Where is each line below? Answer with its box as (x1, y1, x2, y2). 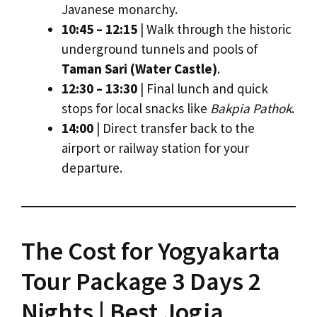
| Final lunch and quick (137, 80, 268, 98)
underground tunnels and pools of (62, 40, 258, 58)
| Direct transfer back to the (93, 120, 255, 137)
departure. (62, 159, 122, 177)
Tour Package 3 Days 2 (21, 265, 261, 298)
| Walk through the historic (137, 21, 292, 38)
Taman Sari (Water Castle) (62, 60, 217, 78)
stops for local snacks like (62, 100, 210, 117)
